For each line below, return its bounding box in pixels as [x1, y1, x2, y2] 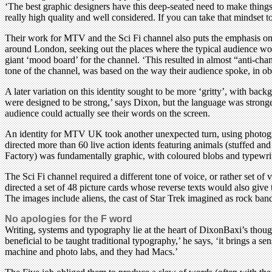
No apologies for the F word [5, 213, 132, 224]
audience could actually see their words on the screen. [5, 107, 210, 118]
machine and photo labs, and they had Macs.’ [5, 246, 178, 257]
